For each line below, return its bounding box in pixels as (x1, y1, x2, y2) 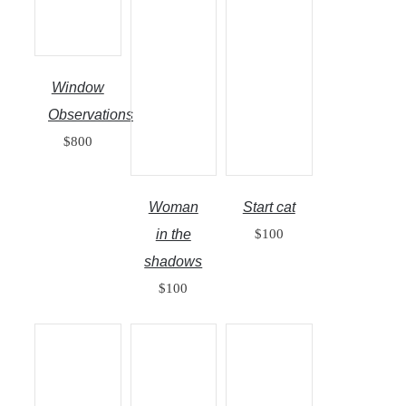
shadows (144, 254, 203, 269)
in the (155, 227, 191, 242)
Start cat (242, 199, 295, 215)
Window (51, 80, 104, 95)
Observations (48, 107, 133, 122)
